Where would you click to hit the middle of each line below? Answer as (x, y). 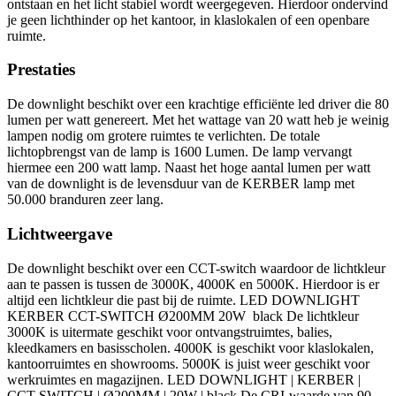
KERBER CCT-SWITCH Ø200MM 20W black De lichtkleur (183, 316)
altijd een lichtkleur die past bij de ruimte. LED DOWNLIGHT (183, 300)
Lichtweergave (60, 233)
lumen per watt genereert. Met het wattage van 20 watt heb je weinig (198, 120)
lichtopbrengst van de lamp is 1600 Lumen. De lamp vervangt (179, 152)
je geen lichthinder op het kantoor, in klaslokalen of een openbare (188, 19)
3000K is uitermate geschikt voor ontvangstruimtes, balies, (170, 331)
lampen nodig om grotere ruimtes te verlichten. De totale (164, 136)
